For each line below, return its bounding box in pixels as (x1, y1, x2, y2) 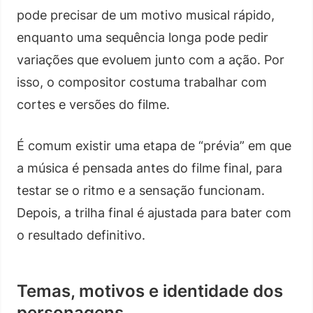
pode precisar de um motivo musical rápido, (17, 7, 275, 22)
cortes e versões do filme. (17, 96, 170, 112)
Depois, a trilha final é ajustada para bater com (17, 205, 291, 220)
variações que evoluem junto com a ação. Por (17, 52, 284, 67)
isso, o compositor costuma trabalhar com (17, 74, 267, 89)
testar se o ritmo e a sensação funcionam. (17, 182, 265, 198)
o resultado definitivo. (17, 227, 145, 242)
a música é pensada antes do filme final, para (17, 160, 282, 175)
